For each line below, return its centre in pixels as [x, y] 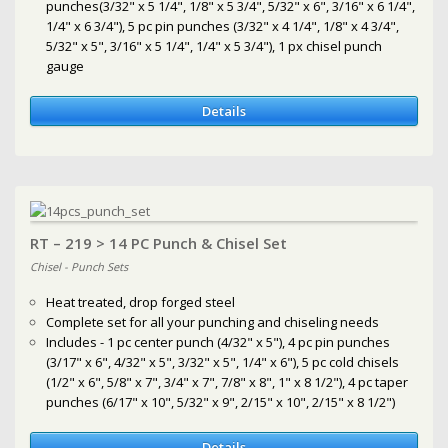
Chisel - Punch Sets [78, 266]
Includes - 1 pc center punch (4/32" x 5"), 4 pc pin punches [218, 341]
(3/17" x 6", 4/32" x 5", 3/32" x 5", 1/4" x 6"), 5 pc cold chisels [223, 361]
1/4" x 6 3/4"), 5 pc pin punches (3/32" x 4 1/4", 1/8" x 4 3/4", [223, 25]
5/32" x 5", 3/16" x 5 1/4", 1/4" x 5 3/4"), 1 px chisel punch [214, 45]
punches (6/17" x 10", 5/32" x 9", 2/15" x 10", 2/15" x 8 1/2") [221, 401]
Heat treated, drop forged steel [141, 301]
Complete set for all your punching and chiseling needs [213, 321]
